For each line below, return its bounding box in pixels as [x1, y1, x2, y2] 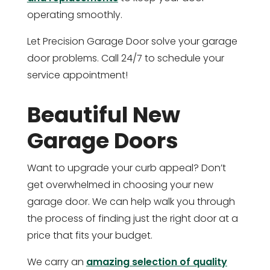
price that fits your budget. [27, 228, 152, 243]
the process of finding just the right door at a [27, 212, 238, 226]
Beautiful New [27, 99, 180, 131]
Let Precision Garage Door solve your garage [27, 34, 237, 49]
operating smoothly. [27, 8, 122, 22]
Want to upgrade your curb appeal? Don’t [27, 161, 226, 175]
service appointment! [27, 68, 128, 83]
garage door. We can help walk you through [27, 195, 235, 209]
